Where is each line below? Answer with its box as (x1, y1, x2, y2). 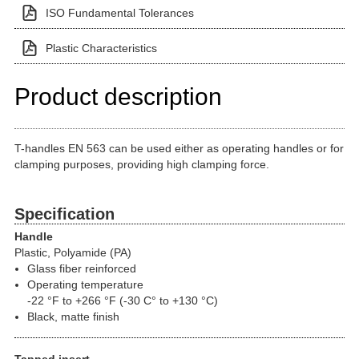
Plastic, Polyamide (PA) (14, 245, 131, 259)
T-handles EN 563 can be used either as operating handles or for (14, 142, 344, 155)
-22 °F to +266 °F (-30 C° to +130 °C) (27, 293, 218, 307)
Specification (14, 205, 115, 223)
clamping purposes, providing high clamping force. (14, 158, 269, 171)
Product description (14, 83, 222, 110)
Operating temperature (27, 277, 143, 291)
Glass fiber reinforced (27, 261, 136, 275)
